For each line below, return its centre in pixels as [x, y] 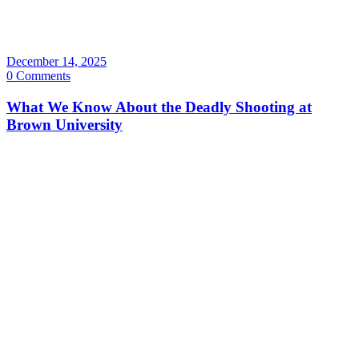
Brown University [65, 125]
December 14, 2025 [56, 62]
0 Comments [38, 76]
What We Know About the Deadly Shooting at [159, 107]
